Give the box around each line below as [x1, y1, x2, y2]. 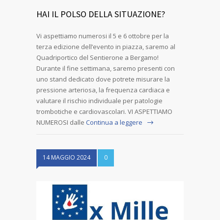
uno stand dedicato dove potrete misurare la [36, 75, 170, 84]
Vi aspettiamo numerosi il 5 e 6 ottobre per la [36, 31, 169, 41]
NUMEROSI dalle [36, 118, 84, 127]
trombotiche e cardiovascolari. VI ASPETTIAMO [36, 107, 172, 116]
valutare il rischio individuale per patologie [36, 96, 163, 106]
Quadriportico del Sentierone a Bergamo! [36, 53, 159, 62]
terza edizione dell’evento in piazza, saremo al [36, 42, 175, 52]
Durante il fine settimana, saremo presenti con [36, 64, 175, 73]
